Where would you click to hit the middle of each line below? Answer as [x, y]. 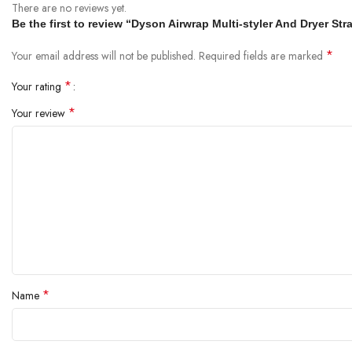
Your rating [38, 86]
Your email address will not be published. [104, 55]
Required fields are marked [262, 55]
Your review [40, 113]
